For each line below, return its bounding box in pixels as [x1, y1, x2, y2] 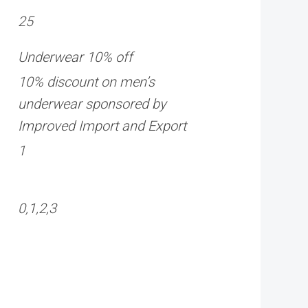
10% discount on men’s [18, 74, 155, 91]
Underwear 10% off [18, 49, 133, 66]
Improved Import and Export [18, 118, 186, 135]
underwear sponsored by [18, 96, 166, 113]
